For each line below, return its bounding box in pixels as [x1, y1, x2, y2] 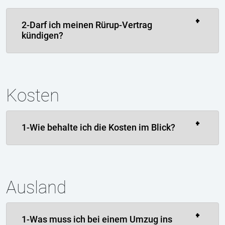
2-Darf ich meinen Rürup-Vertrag [22, 20, 152, 30]
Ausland [6, 177, 66, 198]
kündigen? [22, 31, 63, 41]
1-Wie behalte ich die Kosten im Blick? [22, 123, 175, 133]
